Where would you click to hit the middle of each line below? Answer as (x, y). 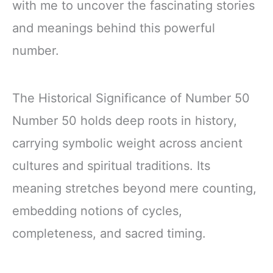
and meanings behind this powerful (114, 28)
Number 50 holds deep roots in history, (125, 120)
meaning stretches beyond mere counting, (134, 188)
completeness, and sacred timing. (109, 233)
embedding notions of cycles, (97, 211)
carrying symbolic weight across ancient (127, 143)
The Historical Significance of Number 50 (131, 98)
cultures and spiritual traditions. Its (111, 165)
